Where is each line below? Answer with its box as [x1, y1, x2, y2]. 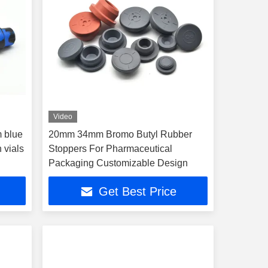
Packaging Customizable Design [48, 158, 188, 168]
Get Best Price [98, 185, 176, 199]
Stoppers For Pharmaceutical [48, 144, 172, 154]
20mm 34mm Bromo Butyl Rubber [48, 129, 192, 139]
